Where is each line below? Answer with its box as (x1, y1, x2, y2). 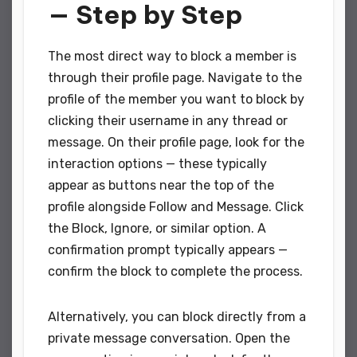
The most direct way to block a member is (48, 48, 296, 64)
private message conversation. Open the (48, 330, 290, 346)
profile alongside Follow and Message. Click (48, 198, 304, 214)
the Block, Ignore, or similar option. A (48, 220, 266, 236)
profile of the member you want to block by (48, 91, 304, 107)
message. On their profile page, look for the (48, 134, 304, 150)
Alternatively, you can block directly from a (48, 308, 306, 324)
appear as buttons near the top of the (48, 177, 274, 193)
